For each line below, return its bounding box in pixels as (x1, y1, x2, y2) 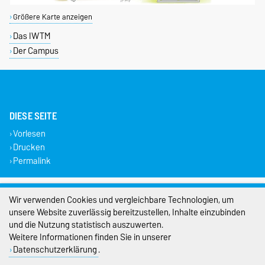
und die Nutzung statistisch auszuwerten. (9, 217, 163, 232)
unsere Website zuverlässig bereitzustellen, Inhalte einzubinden (9, 205, 245, 219)
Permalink (12, 153, 51, 168)
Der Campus (12, 43, 59, 58)
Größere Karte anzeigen (12, 10, 92, 23)
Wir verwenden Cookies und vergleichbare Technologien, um (9, 192, 234, 207)
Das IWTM (12, 28, 50, 43)
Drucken (12, 139, 45, 154)
